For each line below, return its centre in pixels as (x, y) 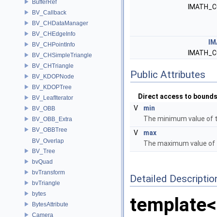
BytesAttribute (50, 204)
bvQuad (42, 162)
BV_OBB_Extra (52, 119)
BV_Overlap (48, 141)
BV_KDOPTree (52, 87)
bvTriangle (46, 183)
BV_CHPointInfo (54, 44)
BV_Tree (44, 151)
